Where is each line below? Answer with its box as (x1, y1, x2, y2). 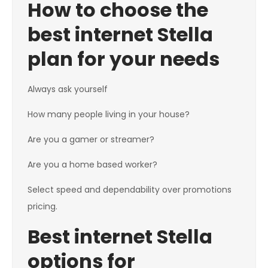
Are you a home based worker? (28, 159, 157, 171)
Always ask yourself (28, 83, 108, 96)
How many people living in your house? (28, 108, 190, 121)
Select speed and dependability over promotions (28, 184, 232, 196)
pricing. (28, 200, 57, 213)
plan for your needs (28, 45, 220, 73)
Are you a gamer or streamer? (28, 133, 154, 146)
